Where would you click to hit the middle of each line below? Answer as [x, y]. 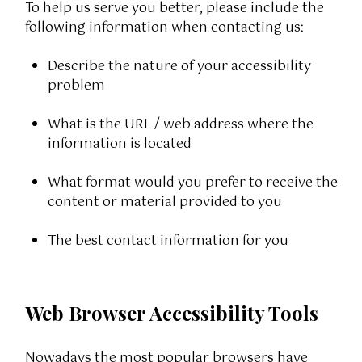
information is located [119, 144]
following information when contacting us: [164, 27]
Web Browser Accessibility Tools [171, 312]
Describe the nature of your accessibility [179, 66]
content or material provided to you [164, 202]
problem [76, 86]
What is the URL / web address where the [180, 124]
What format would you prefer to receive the [192, 183]
